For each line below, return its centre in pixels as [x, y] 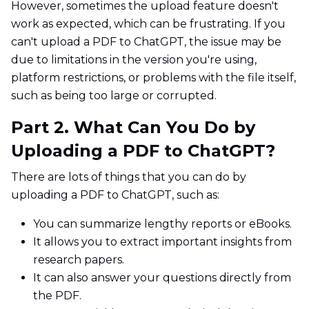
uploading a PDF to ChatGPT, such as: [115, 195]
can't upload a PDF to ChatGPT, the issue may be [146, 42]
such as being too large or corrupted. [114, 96]
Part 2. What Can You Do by [133, 128]
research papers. [79, 260]
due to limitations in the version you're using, [134, 60]
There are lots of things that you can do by [129, 177]
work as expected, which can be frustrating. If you [148, 24]
